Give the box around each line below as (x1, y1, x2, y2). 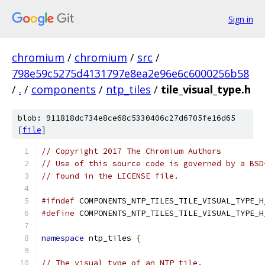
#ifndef (41, 196, 75, 206)
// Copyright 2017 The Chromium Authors (41, 146, 221, 156)
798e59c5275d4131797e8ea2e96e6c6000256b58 (12, 66, 249, 80)
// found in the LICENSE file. (41, 171, 179, 181)
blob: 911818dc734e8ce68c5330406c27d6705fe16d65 (18, 113, 235, 123)
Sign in (228, 13, 253, 25)
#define (41, 208, 75, 218)
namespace (41, 233, 84, 243)
